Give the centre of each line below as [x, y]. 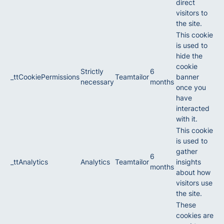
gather [187, 151]
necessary [97, 82]
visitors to [192, 13]
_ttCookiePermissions [45, 77]
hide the [189, 56]
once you [191, 87]
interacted [193, 108]
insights [188, 162]
